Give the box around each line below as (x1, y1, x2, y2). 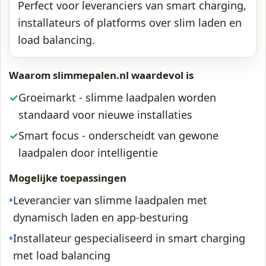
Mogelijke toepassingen (9, 171, 126, 185)
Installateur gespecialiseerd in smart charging (13, 231, 245, 245)
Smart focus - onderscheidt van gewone (18, 128, 218, 142)
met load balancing (13, 248, 110, 262)
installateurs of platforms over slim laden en (18, 15, 242, 30)
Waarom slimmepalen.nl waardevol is (9, 68, 194, 82)
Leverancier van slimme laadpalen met (13, 193, 207, 207)
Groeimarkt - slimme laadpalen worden (18, 90, 216, 104)
